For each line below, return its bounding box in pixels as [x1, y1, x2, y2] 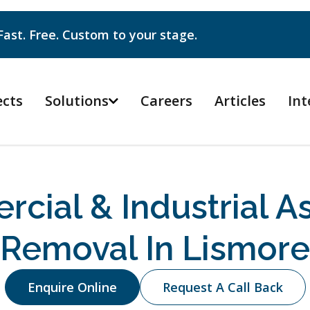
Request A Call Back [162, 279, 283, 295]
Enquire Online [27, 279, 117, 295]
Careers [140, 91, 192, 110]
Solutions [45, 91, 109, 110]
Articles [215, 91, 266, 110]
